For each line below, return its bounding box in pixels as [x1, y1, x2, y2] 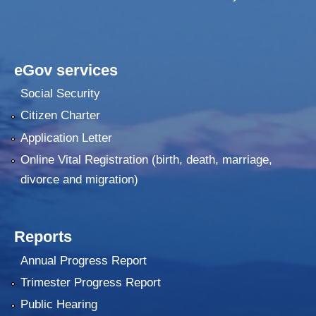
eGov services [14, 61, 118, 79]
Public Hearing [20, 298, 97, 312]
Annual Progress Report [20, 253, 147, 267]
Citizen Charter [20, 109, 100, 123]
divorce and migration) [20, 173, 138, 187]
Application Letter [20, 130, 112, 145]
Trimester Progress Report [20, 275, 161, 289]
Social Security [20, 86, 100, 100]
